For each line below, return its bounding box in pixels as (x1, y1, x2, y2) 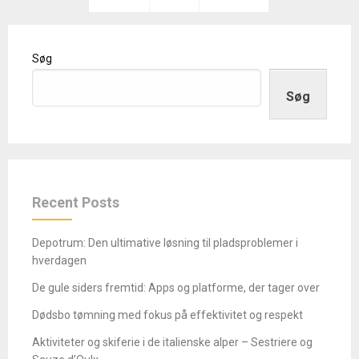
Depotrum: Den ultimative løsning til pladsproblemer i (32, 236, 298, 249)
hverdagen (32, 253, 87, 267)
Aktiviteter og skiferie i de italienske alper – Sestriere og (32, 335, 313, 349)
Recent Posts (32, 193, 119, 211)
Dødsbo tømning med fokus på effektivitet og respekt (32, 308, 303, 321)
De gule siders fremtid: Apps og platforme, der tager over (32, 280, 320, 294)
